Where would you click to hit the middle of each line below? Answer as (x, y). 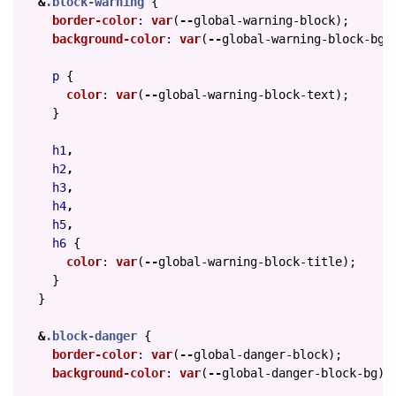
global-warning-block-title (250, 262)
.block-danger (91, 336)
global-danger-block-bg (300, 373)
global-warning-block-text (247, 95)
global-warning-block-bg (303, 39)
